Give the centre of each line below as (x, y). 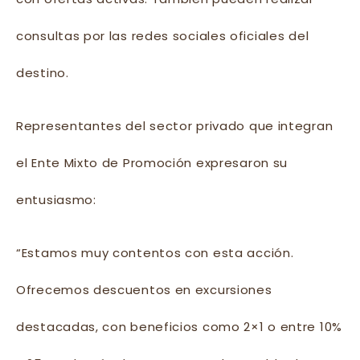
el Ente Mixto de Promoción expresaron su (152, 163)
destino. (43, 73)
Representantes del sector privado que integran (175, 126)
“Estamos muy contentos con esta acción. (155, 253)
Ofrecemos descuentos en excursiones (144, 290)
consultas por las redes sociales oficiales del (163, 36)
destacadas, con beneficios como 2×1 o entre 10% (179, 327)
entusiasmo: (56, 200)
